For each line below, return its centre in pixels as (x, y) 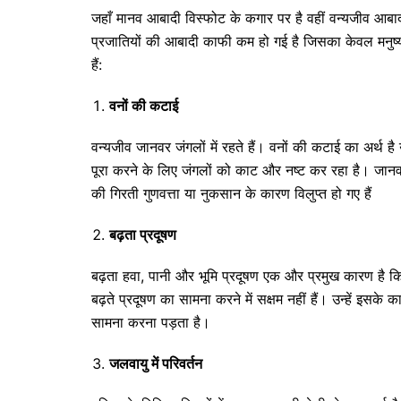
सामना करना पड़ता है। (151, 322)
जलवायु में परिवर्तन (156, 363)
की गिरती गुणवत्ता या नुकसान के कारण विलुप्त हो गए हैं (231, 193)
